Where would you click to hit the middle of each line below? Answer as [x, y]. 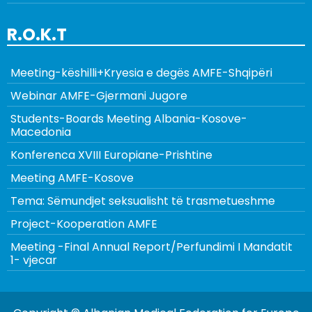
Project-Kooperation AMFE [84, 224]
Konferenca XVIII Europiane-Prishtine [111, 155]
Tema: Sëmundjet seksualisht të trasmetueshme [143, 201]
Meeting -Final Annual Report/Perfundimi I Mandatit [151, 247]
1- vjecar [34, 260]
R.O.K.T [37, 34]
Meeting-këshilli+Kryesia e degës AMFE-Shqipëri [141, 72]
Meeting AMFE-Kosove [72, 178]
